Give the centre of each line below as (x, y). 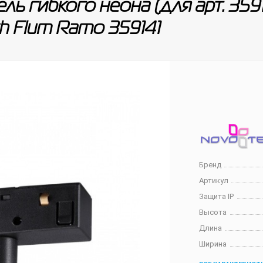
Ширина (213, 244)
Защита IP (217, 196)
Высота (213, 212)
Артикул (214, 181)
